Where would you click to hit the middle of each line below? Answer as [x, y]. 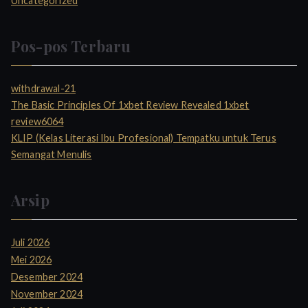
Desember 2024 [47, 277]
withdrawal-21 [43, 89]
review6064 [37, 122]
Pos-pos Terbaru [71, 46]
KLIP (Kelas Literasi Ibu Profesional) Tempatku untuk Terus [144, 138]
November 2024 [47, 294]
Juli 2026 [31, 243]
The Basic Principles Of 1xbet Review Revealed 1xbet [130, 105]
